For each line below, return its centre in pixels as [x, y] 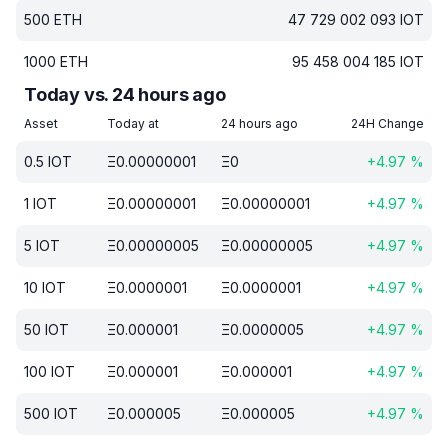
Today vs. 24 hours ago [125, 94]
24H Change [387, 123]
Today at [134, 123]
